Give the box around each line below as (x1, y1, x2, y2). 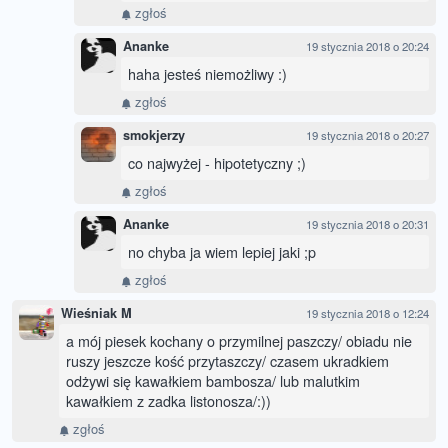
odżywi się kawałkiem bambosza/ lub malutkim (66, 370, 360, 392)
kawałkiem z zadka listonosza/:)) (66, 390, 271, 412)
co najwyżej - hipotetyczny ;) (128, 152, 306, 174)
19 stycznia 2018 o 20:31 (306, 216, 429, 233)
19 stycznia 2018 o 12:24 (306, 305, 429, 322)
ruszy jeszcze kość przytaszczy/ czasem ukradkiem (66, 350, 389, 372)
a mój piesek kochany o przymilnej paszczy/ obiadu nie (66, 330, 412, 352)
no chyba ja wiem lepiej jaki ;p (128, 241, 316, 263)
